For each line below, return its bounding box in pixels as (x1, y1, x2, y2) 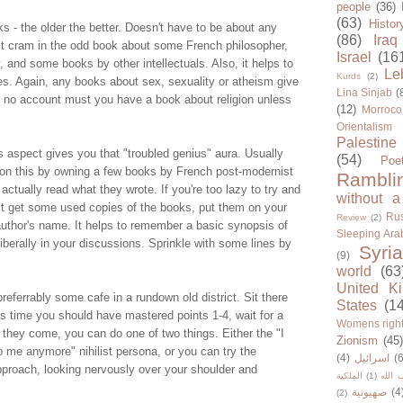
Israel (336, 49, 372, 66)
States (336, 298, 377, 314)
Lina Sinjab (336, 86, 393, 99)
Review (336, 212, 366, 223)
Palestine (336, 135, 397, 151)
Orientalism (336, 121, 392, 133)
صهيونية (352, 386, 387, 399)
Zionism (336, 334, 378, 348)
